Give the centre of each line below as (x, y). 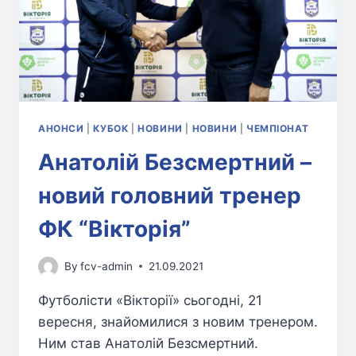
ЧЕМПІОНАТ (277, 129)
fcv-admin (107, 266)
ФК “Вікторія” (114, 229)
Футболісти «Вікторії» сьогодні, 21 (150, 300)
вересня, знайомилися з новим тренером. (178, 321)
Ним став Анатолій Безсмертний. (152, 343)
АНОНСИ (61, 129)
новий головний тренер (170, 196)
